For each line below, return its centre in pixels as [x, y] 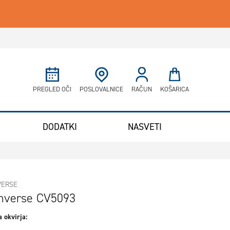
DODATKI [60, 127]
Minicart [204, 84]
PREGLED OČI [52, 89]
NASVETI [145, 127]
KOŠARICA [175, 89]
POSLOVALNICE [101, 89]
